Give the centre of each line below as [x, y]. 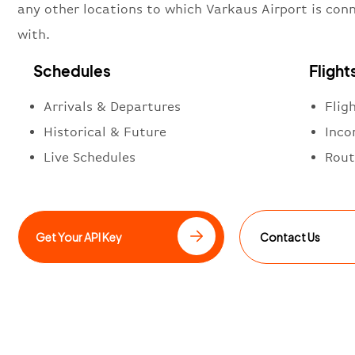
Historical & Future [105, 132]
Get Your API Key [79, 237]
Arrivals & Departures [112, 106]
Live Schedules [90, 157]
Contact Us [290, 237]
